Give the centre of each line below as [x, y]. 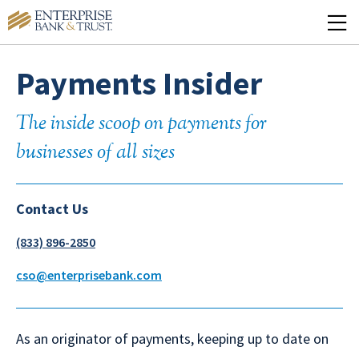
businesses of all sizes [95, 153]
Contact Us [52, 209]
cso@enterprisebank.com [89, 275]
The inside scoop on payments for [141, 124]
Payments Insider [139, 83]
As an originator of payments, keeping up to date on [172, 339]
